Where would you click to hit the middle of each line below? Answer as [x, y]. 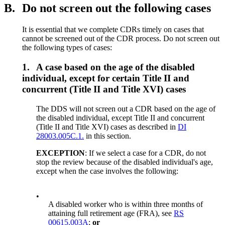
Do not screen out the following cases [117, 8]
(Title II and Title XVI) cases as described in [107, 127]
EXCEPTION [61, 153]
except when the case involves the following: [107, 171]
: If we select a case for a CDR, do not [146, 153]
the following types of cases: [67, 48]
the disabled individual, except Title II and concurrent [121, 118]
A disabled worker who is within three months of [126, 204]
